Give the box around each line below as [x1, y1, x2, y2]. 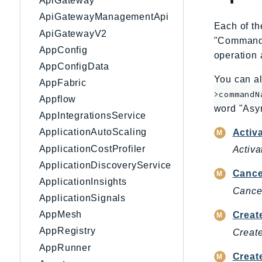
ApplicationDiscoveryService [39, 160, 172, 170]
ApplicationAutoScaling [39, 127, 147, 137]
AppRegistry [39, 226, 96, 236]
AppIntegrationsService [39, 111, 147, 121]
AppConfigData [39, 61, 109, 71]
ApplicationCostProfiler [39, 143, 146, 154]
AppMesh [39, 209, 82, 220]
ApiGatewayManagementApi [39, 12, 169, 22]
